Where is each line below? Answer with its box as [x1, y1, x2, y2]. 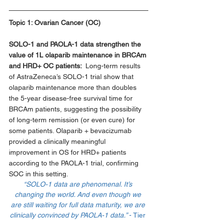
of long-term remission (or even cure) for [9, 115, 137, 124]
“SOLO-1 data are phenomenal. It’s [23, 180, 134, 188]
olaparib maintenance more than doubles [9, 83, 138, 91]
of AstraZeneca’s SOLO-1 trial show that [9, 72, 136, 81]
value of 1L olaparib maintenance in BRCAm [9, 51, 148, 59]
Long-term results [85, 61, 142, 70]
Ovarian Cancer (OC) [34, 18, 101, 27]
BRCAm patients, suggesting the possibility [9, 105, 143, 113]
